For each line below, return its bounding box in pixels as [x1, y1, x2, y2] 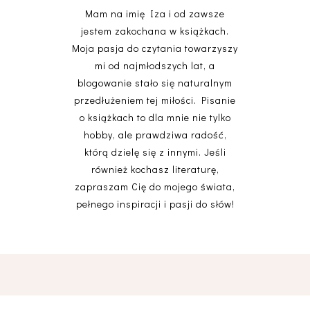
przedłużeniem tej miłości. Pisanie [74, 93, 236, 107]
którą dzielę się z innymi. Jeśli [84, 145, 226, 159]
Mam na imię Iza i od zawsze [85, 7, 225, 21]
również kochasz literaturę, [91, 163, 219, 176]
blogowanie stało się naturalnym [77, 76, 232, 90]
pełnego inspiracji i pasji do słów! [75, 197, 235, 211]
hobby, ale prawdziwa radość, [83, 128, 227, 142]
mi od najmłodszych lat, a [95, 59, 215, 73]
